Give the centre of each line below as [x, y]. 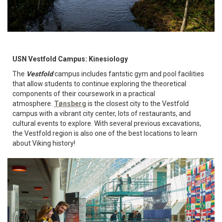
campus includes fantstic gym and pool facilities [129, 74]
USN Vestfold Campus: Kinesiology [70, 59]
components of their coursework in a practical [84, 93]
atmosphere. [33, 103]
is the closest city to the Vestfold [138, 103]
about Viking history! [44, 143]
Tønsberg [70, 103]
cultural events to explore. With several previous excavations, [107, 123]
